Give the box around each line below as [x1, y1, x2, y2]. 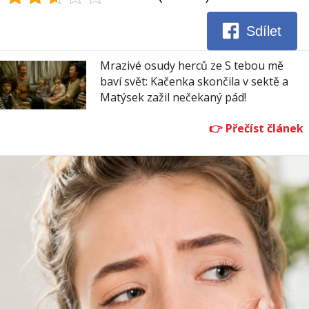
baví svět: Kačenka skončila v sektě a [100, 73, 288, 89]
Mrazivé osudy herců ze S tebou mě [100, 57, 283, 73]
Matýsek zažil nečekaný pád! [100, 89, 246, 105]
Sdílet [246, 23, 282, 39]
